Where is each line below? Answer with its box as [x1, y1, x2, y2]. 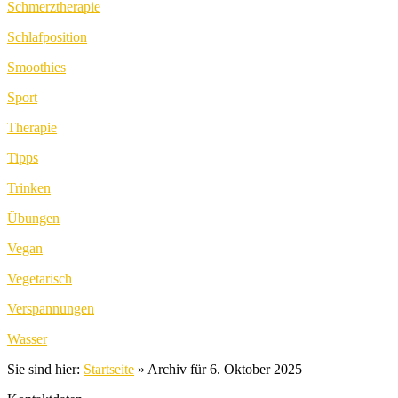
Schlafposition [7, 29, 87, 45]
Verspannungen [7, 301, 94, 317]
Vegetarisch [7, 271, 72, 287]
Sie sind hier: [7, 362, 84, 378]
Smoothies [7, 60, 66, 76]
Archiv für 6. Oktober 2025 [147, 362, 302, 378]
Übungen [7, 211, 60, 227]
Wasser [7, 331, 47, 347]
